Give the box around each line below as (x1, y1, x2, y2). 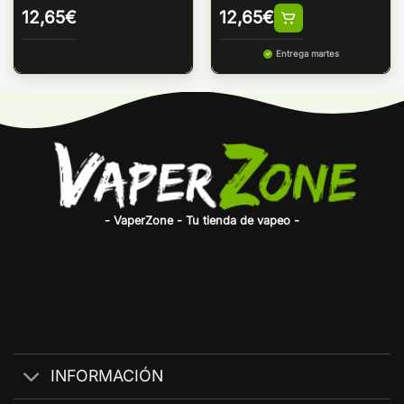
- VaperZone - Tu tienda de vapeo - (105, 214, 299, 228)
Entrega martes (275, 49, 339, 60)
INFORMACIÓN (50, 366, 163, 386)
